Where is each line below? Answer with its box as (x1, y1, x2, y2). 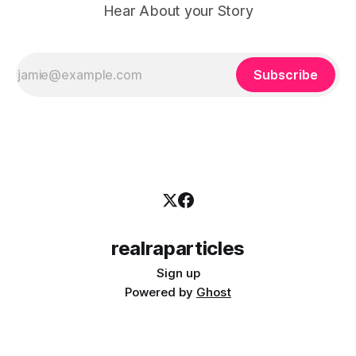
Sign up (156, 265, 200, 281)
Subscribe (253, 67, 318, 83)
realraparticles (111, 237, 245, 260)
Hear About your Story (103, 2, 253, 19)
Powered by (125, 284, 196, 300)
